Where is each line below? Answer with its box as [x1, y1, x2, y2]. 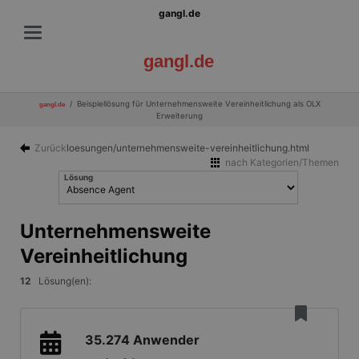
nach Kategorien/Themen [225, 155, 340, 168]
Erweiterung [156, 111, 203, 121]
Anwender [132, 331, 200, 348]
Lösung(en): [30, 274, 91, 287]
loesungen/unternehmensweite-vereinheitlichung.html [66, 141, 312, 154]
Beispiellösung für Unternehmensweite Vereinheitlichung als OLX [76, 99, 321, 109]
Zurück [34, 141, 67, 154]
